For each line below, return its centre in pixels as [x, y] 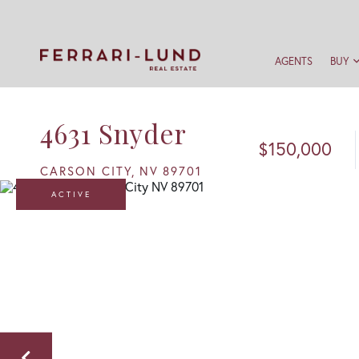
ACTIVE [71, 194]
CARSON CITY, [88, 171]
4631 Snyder [113, 133]
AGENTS [293, 61]
